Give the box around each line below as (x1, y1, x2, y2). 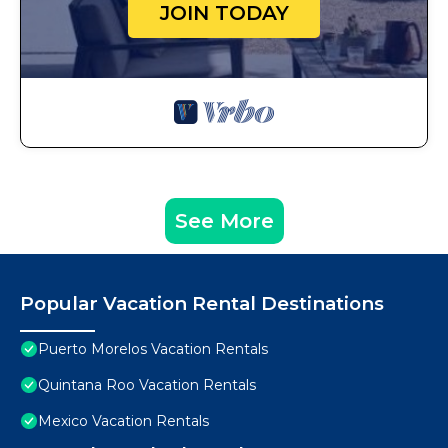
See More (174, 209, 274, 234)
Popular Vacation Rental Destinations (20, 292, 384, 316)
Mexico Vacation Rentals (38, 412, 209, 431)
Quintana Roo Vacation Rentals (38, 376, 256, 395)
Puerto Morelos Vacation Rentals (38, 340, 268, 359)
